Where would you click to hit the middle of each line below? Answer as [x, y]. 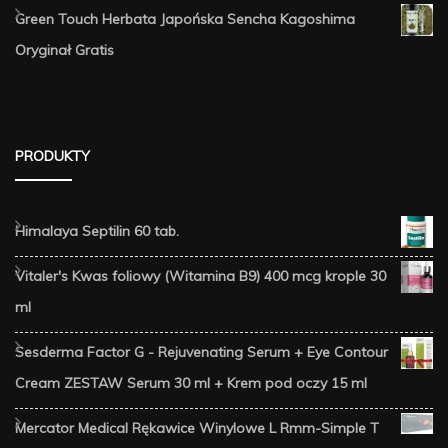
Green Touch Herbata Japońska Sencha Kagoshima [185, 19]
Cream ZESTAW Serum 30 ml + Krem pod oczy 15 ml [191, 383]
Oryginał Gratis [64, 50]
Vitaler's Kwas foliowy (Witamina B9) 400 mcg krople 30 [200, 276]
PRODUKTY [52, 156]
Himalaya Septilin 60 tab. [97, 231]
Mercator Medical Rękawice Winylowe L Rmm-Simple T [197, 428]
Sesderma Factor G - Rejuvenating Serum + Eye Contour [201, 352]
